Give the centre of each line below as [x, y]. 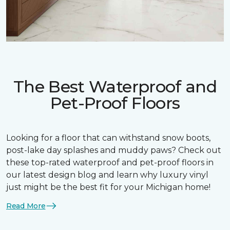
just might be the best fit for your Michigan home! [108, 187]
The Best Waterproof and [115, 87]
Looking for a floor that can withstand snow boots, [108, 138]
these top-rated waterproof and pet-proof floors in [110, 163]
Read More [26, 206]
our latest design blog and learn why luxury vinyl [107, 175]
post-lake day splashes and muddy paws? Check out [114, 150]
